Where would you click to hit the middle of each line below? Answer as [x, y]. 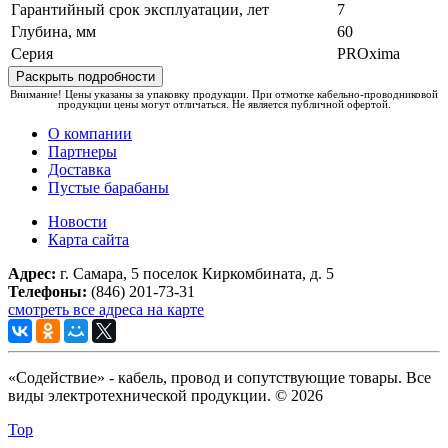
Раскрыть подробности [85, 77]
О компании [90, 134]
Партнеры [82, 152]
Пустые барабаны [108, 188]
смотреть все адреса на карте [106, 310]
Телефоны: [47, 292]
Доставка [79, 170]
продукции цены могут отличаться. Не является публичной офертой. [224, 104]
